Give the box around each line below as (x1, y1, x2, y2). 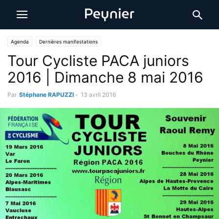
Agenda (11, 39, 29, 44)
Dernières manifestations (39, 39, 98, 44)
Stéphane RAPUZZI (19, 91, 74, 98)
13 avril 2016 (81, 91, 116, 98)
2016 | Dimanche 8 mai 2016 (7, 68, 203, 86)
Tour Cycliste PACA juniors (7, 52, 189, 69)
